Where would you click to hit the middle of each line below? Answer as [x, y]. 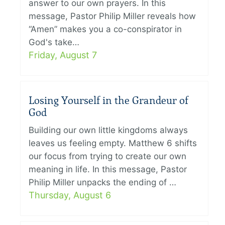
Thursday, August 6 [70, 195]
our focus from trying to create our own [107, 156]
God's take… [54, 42]
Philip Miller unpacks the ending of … [102, 183]
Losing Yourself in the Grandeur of [108, 101]
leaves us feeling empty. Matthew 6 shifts [113, 143]
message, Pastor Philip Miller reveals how [112, 16]
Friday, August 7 [63, 55]
